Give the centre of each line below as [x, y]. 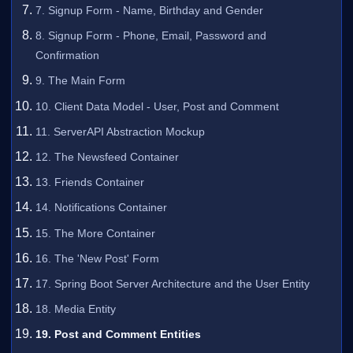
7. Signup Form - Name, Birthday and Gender [150, 11]
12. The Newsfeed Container [108, 156]
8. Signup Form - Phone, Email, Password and [151, 36]
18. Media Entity [76, 309]
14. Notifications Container [102, 208]
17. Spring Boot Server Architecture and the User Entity [173, 283]
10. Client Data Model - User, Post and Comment [158, 106]
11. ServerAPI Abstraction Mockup [121, 131]
